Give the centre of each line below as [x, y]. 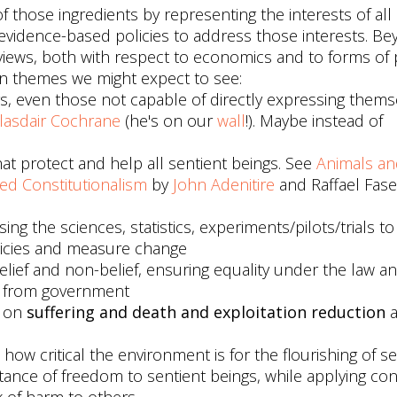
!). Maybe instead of [314, 121]
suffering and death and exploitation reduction [206, 312]
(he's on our [169, 121]
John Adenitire [224, 184]
